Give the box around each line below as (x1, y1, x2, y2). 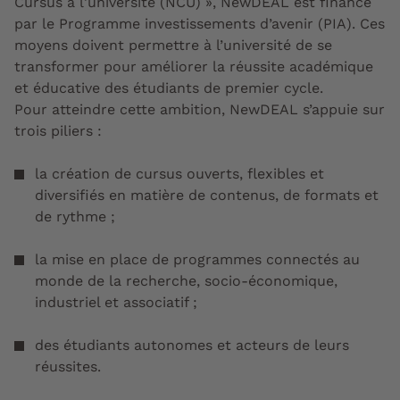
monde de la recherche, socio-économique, (35, 271, 337, 289)
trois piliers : (14, 121, 102, 139)
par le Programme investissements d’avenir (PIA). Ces (14, 14, 385, 32)
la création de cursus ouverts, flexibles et (35, 164, 324, 182)
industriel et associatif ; (35, 293, 197, 311)
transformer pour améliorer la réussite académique (14, 57, 373, 75)
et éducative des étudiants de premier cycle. (14, 79, 328, 96)
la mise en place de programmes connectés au (35, 250, 360, 268)
